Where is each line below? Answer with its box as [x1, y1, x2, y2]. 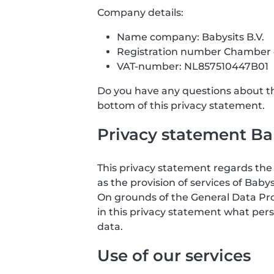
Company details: [97, 7, 183, 18]
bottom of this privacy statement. [97, 100, 265, 111]
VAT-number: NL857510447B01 [117, 61, 268, 72]
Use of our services [97, 246, 251, 265]
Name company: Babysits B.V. [117, 31, 264, 43]
